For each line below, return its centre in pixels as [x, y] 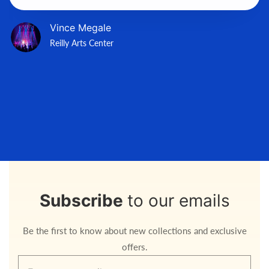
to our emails [178, 201]
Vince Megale [80, 28]
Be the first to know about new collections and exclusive [134, 231]
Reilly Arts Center [82, 43]
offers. [134, 247]
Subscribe [83, 201]
